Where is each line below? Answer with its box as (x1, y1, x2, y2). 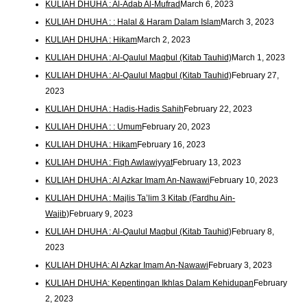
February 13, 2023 (173, 158, 242, 168)
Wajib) (45, 209, 70, 219)
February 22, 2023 (184, 104, 253, 114)
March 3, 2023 (221, 17, 275, 27)
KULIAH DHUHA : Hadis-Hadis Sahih (45, 104, 184, 114)
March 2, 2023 (137, 35, 191, 45)
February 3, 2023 (208, 260, 273, 270)
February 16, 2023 (137, 140, 206, 150)
